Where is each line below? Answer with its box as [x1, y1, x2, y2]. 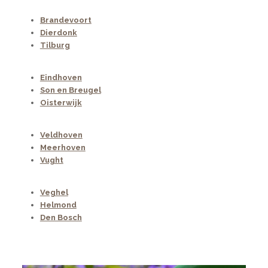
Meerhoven [39, 143, 86, 153]
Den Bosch [39, 213, 82, 223]
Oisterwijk [39, 98, 82, 108]
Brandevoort [39, 16, 92, 25]
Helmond [39, 200, 77, 210]
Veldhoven [39, 130, 83, 140]
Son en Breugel [39, 86, 101, 95]
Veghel [39, 188, 68, 197]
